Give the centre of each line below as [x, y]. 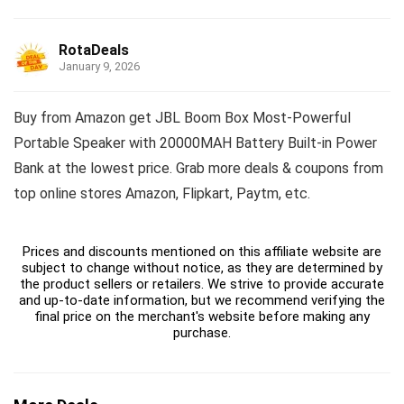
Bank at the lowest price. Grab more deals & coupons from [198, 169]
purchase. [202, 333]
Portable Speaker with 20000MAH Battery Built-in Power [195, 143]
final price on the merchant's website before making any [202, 317]
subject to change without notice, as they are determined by [202, 268]
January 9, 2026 [99, 67]
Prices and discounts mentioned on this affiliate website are [202, 252]
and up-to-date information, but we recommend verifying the [202, 301]
